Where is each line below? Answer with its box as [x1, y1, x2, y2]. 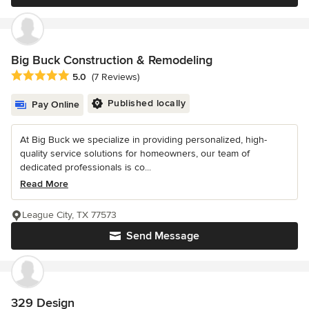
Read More [20, 177, 68, 190]
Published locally [107, 97, 186, 109]
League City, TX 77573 [22, 208, 117, 221]
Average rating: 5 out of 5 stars [10, 68, 158, 83]
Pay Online [32, 98, 79, 110]
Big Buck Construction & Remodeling [11, 52, 212, 68]
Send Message [126, 228, 199, 243]
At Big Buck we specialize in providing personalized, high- [20, 133, 267, 146]
